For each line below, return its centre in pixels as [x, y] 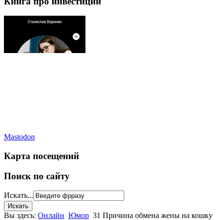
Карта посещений [41, 156]
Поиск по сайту [37, 176]
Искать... [19, 195]
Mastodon [19, 137]
